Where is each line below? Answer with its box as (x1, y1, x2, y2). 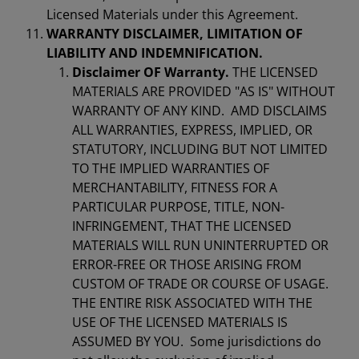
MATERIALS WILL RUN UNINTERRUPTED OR (72, 236, 329, 254)
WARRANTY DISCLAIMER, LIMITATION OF (46, 25, 303, 42)
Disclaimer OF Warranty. (72, 63, 229, 81)
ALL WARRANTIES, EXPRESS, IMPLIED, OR (72, 121, 313, 139)
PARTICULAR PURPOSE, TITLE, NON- (72, 198, 284, 216)
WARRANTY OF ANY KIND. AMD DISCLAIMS (72, 102, 327, 119)
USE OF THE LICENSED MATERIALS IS (72, 313, 288, 331)
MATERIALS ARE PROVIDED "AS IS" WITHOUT (72, 83, 335, 100)
